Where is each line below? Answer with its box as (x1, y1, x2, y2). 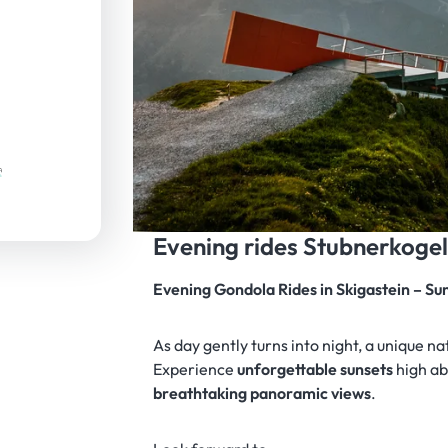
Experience (153, 359, 238, 380)
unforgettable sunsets (237, 359, 394, 380)
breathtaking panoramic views (153, 383, 372, 404)
